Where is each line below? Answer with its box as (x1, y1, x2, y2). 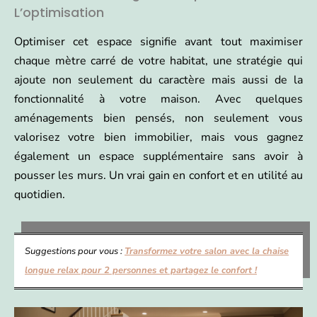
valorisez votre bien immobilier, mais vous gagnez (14, 129, 303, 145)
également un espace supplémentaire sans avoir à (14, 148, 303, 164)
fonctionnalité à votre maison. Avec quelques (14, 91, 303, 107)
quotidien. (14, 186, 65, 202)
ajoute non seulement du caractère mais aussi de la (14, 71, 303, 88)
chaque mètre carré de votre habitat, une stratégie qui (14, 52, 303, 69)
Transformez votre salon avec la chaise (125, 244, 289, 258)
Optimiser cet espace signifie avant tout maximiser (14, 33, 303, 50)
